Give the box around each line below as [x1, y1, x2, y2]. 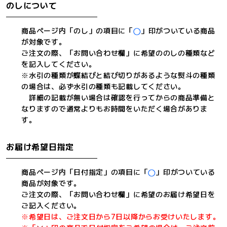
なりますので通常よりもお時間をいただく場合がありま [21, 103, 208, 114]
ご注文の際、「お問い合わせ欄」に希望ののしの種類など [21, 48, 215, 58]
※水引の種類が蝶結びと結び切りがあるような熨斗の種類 [21, 70, 215, 81]
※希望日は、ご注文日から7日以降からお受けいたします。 [21, 211, 220, 222]
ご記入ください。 [21, 200, 81, 211]
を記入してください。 [21, 59, 96, 69]
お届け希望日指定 [6, 140, 74, 153]
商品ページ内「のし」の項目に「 [21, 25, 133, 36]
